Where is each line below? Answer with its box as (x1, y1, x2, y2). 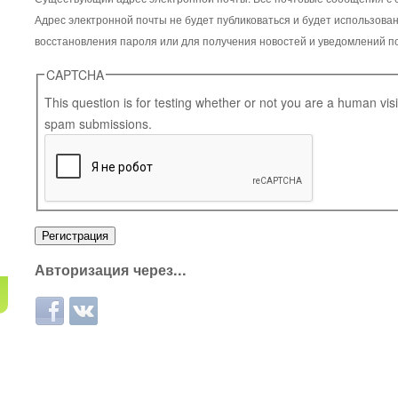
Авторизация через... (35, 259, 187, 281)
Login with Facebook (36, 298, 152, 316)
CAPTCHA (46, 66, 104, 84)
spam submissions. (44, 115, 152, 132)
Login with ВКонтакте (69, 298, 189, 316)
